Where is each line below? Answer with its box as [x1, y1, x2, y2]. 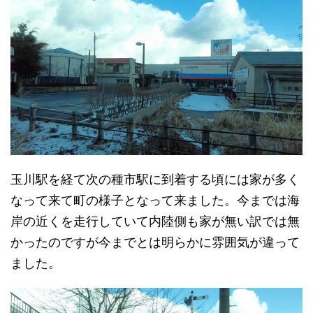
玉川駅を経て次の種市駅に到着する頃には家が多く [10, 171, 300, 187]
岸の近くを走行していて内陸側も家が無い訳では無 [10, 213, 300, 228]
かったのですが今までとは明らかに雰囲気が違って [10, 234, 300, 249]
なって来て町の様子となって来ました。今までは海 [10, 192, 300, 208]
